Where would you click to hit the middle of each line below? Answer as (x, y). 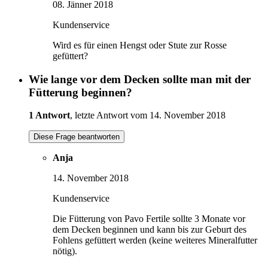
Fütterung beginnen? (80, 92)
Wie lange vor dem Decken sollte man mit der (140, 79)
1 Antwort (49, 115)
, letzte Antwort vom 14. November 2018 (148, 115)
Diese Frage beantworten (77, 137)
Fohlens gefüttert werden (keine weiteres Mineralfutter (155, 240)
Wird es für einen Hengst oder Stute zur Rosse (140, 45)
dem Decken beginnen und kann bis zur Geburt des (150, 230)
